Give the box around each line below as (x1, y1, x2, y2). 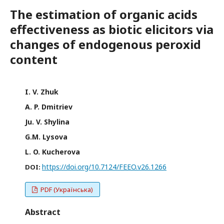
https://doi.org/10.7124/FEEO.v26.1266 (42, 162, 166, 172)
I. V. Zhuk (25, 87, 58, 97)
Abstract (25, 206, 60, 218)
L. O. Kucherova (25, 147, 80, 157)
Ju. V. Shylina (25, 117, 69, 127)
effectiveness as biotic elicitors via (10, 21, 213, 38)
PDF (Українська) (39, 185, 93, 194)
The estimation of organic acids (10, 6, 197, 23)
